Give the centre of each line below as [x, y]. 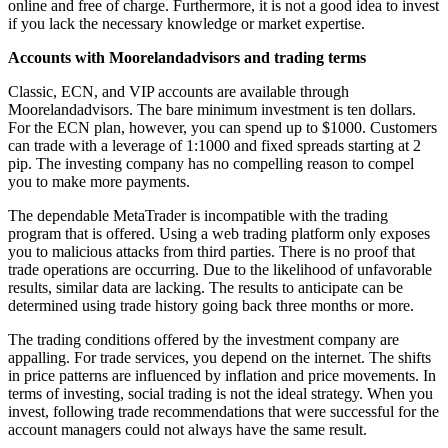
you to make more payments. [99, 181]
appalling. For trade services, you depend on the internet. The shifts [219, 357]
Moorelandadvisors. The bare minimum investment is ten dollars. [212, 109]
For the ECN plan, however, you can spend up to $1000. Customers [222, 127]
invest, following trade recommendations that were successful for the [223, 411]
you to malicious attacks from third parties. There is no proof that [211, 251]
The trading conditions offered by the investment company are [203, 339]
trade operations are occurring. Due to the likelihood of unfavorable [220, 269]
